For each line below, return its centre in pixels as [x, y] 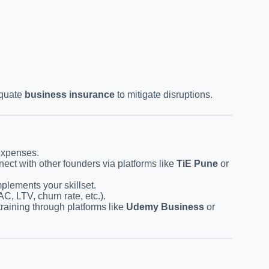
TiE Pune [197, 163]
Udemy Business [165, 207]
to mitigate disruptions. [164, 94]
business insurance [70, 94]
